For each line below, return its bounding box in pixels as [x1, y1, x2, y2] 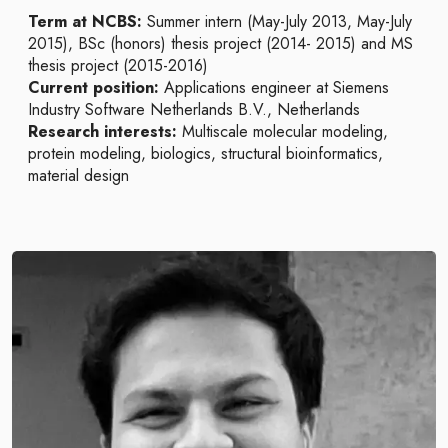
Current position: [28, 76, 159, 99]
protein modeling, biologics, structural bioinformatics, [28, 142, 383, 165]
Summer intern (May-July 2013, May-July [142, 10, 412, 33]
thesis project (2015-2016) [28, 54, 208, 77]
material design [28, 164, 129, 187]
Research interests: [28, 120, 177, 143]
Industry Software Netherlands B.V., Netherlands [28, 98, 360, 121]
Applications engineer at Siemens [159, 76, 389, 99]
